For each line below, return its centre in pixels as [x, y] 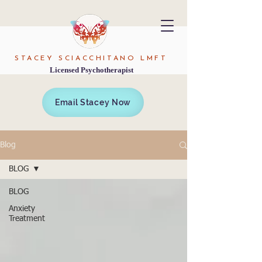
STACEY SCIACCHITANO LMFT [91, 58]
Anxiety [22, 209]
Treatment [27, 219]
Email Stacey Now [93, 102]
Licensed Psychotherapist [92, 70]
